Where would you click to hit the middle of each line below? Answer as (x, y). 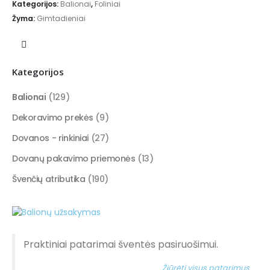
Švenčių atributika (49, 179)
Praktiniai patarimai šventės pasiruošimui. (121, 245)
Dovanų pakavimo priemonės (74, 159)
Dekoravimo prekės (53, 118)
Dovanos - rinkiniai (51, 138)
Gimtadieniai (61, 18)
